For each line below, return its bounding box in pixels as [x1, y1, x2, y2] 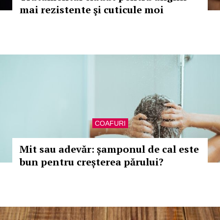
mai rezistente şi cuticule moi [20, 3, 164, 16]
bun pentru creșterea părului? [20, 155, 164, 168]
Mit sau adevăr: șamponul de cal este [20, 142, 199, 156]
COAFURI [94, 119, 126, 127]
